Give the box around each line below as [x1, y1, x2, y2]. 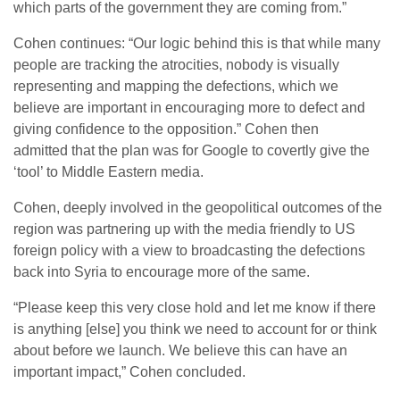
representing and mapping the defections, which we [13, 79, 338, 94]
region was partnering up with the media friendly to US [13, 221, 355, 237]
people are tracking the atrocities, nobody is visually [13, 57, 339, 72]
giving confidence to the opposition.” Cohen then [13, 121, 319, 137]
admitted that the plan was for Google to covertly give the [13, 143, 370, 158]
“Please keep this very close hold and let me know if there [13, 300, 376, 315]
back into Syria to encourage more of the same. [13, 264, 310, 279]
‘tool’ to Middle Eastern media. [13, 164, 204, 179]
